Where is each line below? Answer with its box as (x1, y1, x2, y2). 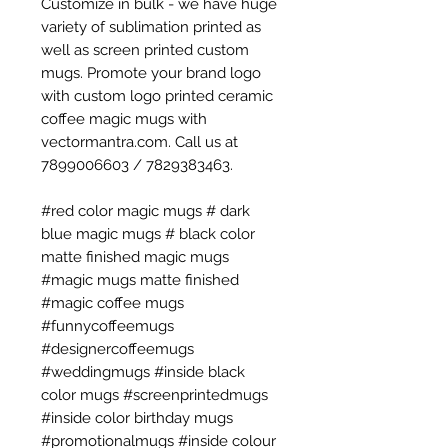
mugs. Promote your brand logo (41, 64, 261, 82)
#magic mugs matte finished (41, 271, 243, 289)
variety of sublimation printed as (41, 18, 261, 36)
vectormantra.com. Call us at (41, 133, 238, 151)
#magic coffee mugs (41, 294, 184, 312)
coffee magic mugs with (41, 110, 207, 128)
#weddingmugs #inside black (41, 363, 245, 381)
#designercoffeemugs (41, 340, 194, 358)
